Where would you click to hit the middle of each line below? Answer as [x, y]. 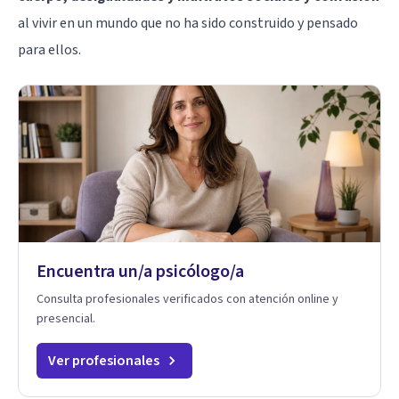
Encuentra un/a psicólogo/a [140, 271]
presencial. [66, 318]
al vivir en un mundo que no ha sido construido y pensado [188, 23]
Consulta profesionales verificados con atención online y [187, 299]
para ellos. [49, 49]
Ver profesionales [104, 360]
